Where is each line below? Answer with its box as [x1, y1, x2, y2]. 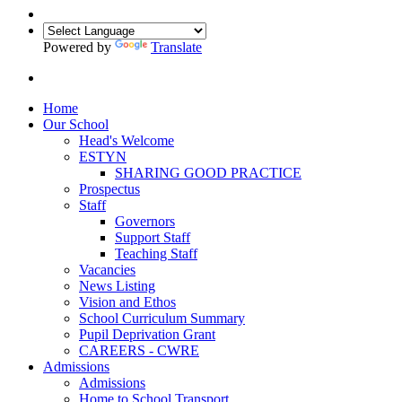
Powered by [43, 39, 115, 55]
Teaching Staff [115, 245, 197, 261]
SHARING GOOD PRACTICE [115, 164, 301, 180]
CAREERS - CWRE [79, 342, 199, 358]
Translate [151, 39, 202, 55]
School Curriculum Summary [79, 310, 245, 326]
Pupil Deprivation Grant [79, 326, 215, 342]
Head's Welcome [79, 132, 174, 148]
